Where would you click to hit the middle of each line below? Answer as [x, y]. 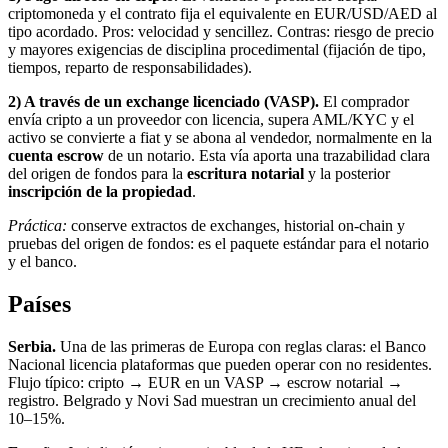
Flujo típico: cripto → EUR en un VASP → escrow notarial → [205, 382]
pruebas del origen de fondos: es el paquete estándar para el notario [218, 244]
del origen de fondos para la [97, 174]
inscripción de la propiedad [100, 192]
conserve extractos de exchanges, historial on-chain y [236, 226]
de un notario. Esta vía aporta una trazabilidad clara [267, 156]
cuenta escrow [56, 156]
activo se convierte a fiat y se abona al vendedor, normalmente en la [220, 138]
